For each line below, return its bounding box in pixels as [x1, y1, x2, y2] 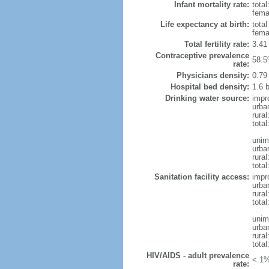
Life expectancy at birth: [160, 20, 249, 29]
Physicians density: [176, 71, 249, 80]
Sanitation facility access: [154, 172, 249, 181]
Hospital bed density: [170, 82, 249, 91]
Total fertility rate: [184, 40, 249, 49]
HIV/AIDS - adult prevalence [146, 251, 249, 260]
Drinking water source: [165, 94, 249, 103]
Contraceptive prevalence [155, 51, 249, 60]
